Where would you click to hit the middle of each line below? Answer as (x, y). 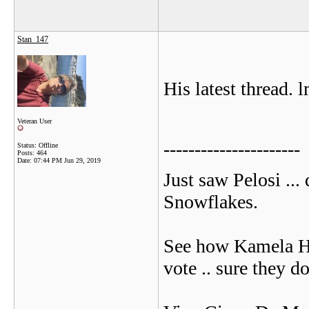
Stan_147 (33, 39)
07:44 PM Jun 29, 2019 (67, 160)
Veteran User (34, 121)
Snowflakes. (211, 202)
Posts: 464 (32, 153)
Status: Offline (38, 145)
